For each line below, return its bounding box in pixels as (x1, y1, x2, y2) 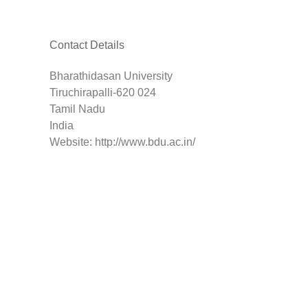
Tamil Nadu (49, 103, 105, 115)
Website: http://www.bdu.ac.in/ (49, 136, 195, 148)
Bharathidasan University (49, 70, 173, 82)
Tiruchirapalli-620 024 (49, 87, 156, 99)
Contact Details (49, 38, 124, 51)
